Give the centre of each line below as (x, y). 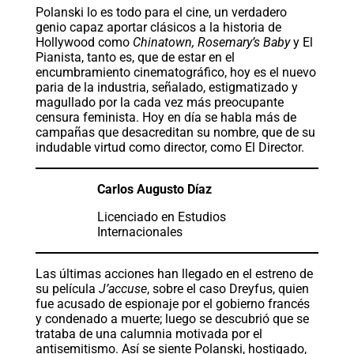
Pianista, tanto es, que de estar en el (135, 58)
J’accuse (122, 289)
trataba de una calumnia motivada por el (149, 334)
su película (67, 289)
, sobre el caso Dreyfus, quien (228, 289)
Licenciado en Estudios (161, 217)
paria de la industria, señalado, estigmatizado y (166, 88)
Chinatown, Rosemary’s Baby (211, 43)
